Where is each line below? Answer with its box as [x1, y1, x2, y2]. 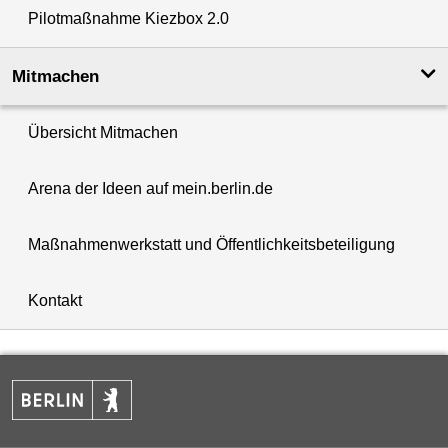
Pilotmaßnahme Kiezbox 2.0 [28, 9, 229, 27]
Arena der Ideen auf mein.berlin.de [28, 179, 273, 197]
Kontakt [28, 291, 82, 309]
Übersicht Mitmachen [28, 123, 178, 141]
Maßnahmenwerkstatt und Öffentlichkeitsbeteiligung [28, 235, 395, 253]
